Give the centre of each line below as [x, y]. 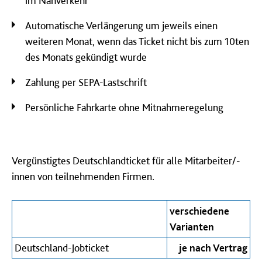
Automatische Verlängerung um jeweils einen [121, 25]
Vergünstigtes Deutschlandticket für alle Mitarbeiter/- [126, 161]
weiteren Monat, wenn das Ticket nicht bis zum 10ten [137, 41]
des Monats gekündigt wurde [86, 57]
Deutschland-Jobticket [62, 248]
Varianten [192, 227]
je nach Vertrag [213, 248]
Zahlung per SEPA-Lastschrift [86, 82]
